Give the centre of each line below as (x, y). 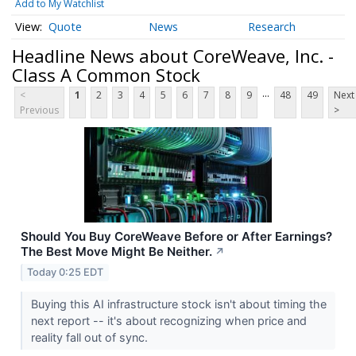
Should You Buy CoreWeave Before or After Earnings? (176, 237)
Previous (39, 110)
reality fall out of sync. (91, 338)
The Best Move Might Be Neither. (116, 252)
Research (272, 27)
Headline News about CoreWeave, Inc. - (173, 55)
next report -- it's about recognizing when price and (168, 321)
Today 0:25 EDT (66, 273)
